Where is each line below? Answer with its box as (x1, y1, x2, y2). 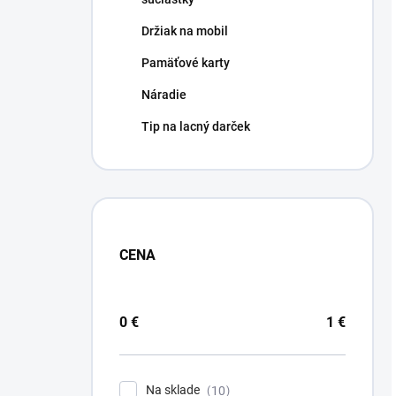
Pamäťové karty (141, 56, 230, 70)
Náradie (141, 88, 187, 102)
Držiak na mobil (141, 24, 228, 38)
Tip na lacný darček (141, 119, 250, 133)
